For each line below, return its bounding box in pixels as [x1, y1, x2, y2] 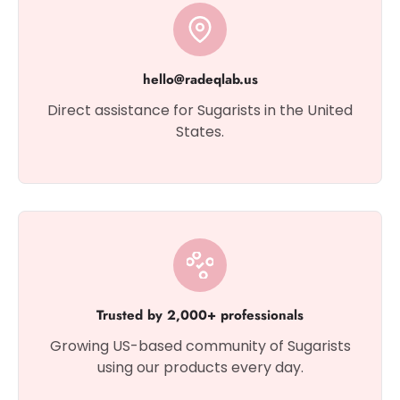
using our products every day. [96, 357, 304, 378]
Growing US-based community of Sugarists [49, 336, 351, 356]
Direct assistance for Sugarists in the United [47, 100, 353, 121]
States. [176, 121, 224, 142]
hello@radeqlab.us [142, 70, 258, 89]
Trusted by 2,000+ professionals [96, 305, 304, 325]
